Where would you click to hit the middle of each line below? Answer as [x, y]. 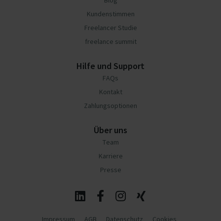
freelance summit [110, 41]
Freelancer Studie [110, 28]
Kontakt [110, 92]
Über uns [110, 130]
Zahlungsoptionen [110, 106]
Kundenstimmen [110, 14]
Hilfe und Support [110, 66]
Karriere [110, 156]
